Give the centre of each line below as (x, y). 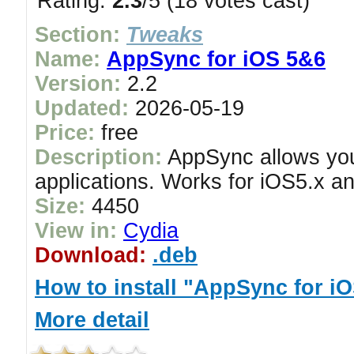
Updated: (82, 108)
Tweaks (165, 35)
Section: (77, 35)
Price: (65, 133)
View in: (76, 231)
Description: (98, 157)
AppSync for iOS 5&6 (216, 59)
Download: (90, 255)
